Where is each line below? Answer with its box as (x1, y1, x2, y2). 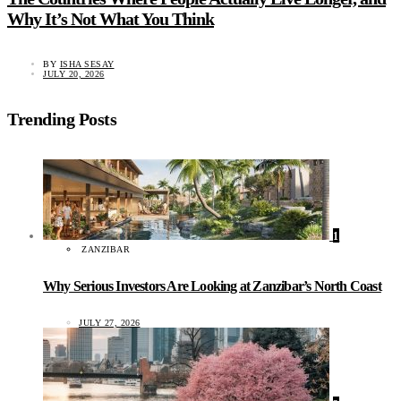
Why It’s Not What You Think (7, 8, 214, 29)
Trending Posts (7, 108, 116, 129)
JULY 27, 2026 (79, 318, 141, 328)
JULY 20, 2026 (43, 69, 105, 80)
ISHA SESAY (59, 59, 115, 70)
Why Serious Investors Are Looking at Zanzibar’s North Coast (43, 277, 381, 294)
